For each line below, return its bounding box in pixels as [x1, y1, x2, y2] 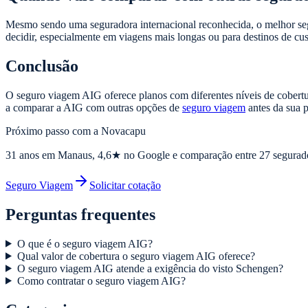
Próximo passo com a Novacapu [5, 124, 146, 137]
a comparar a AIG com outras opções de [5, 101, 182, 113]
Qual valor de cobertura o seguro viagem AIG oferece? [16, 250, 255, 262]
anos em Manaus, [16, 148, 98, 161]
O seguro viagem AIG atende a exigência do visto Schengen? [16, 262, 283, 274]
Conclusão [5, 56, 78, 75]
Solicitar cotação [89, 179, 161, 191]
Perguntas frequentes [5, 205, 155, 223]
